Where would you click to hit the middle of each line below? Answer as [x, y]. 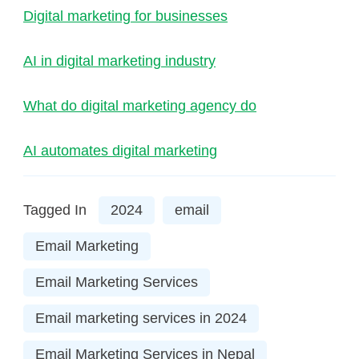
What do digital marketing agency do [140, 106]
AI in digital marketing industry [119, 61]
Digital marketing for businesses [125, 16]
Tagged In [55, 210]
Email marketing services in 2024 [141, 319]
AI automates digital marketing [120, 151]
